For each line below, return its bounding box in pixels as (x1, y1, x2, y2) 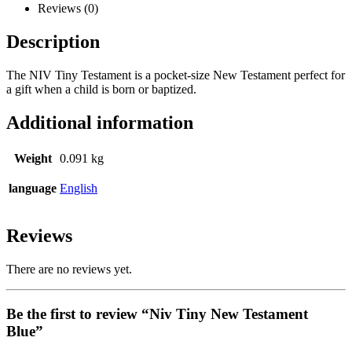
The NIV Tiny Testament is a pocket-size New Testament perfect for (6, 68, 345, 82)
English (60, 181, 97, 195)
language (9, 181, 57, 195)
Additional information (6, 112, 193, 133)
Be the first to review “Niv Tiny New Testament (6, 306, 308, 323)
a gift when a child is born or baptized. (6, 82, 196, 96)
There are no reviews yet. (6, 262, 132, 277)
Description (6, 31, 100, 52)
